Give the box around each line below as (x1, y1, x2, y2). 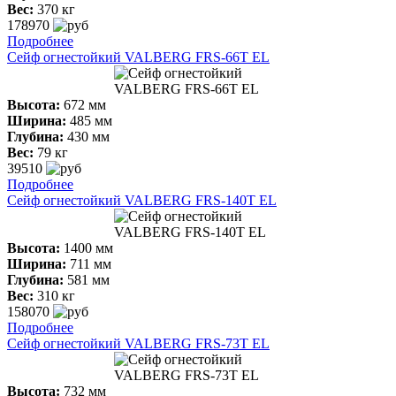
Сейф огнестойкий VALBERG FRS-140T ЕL (7, 192, 277, 208)
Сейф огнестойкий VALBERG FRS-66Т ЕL (7, 49, 270, 65)
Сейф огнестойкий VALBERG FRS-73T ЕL (7, 335, 270, 351)
